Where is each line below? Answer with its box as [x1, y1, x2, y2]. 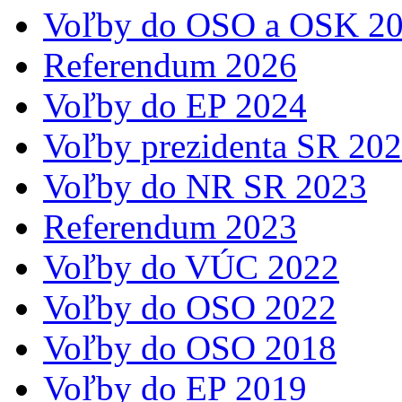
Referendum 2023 [43, 206, 297, 246]
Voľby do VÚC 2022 [43, 247, 339, 286]
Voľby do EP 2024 [43, 85, 307, 125]
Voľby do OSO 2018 [43, 328, 336, 367]
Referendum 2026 [43, 45, 297, 84]
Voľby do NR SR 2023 [43, 166, 367, 205]
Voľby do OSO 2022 [43, 287, 336, 327]
